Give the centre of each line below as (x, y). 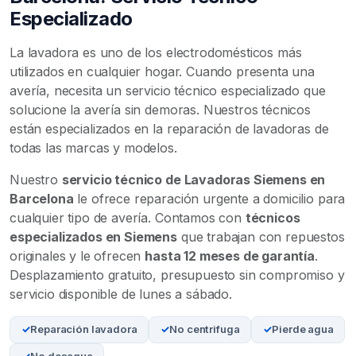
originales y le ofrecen (77, 256)
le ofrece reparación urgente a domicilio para (209, 199)
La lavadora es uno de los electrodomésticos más (156, 52)
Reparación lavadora (84, 329)
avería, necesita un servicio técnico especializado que (168, 91)
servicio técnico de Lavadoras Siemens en (193, 180)
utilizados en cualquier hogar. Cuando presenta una (162, 72)
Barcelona (42, 199)
